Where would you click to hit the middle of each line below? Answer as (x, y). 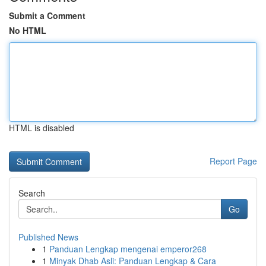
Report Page (233, 161)
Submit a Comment (47, 15)
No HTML (28, 30)
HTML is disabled (42, 128)
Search (32, 193)
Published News (48, 237)
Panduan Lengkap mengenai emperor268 (128, 249)
